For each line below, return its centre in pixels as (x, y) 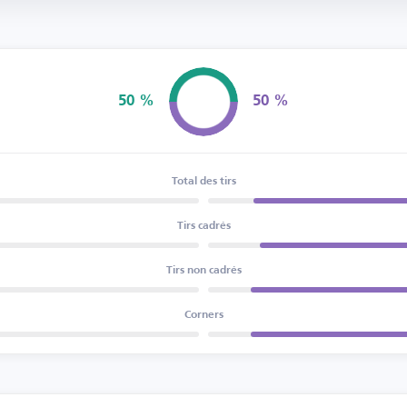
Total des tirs (203, 181)
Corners (203, 315)
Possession (203, 102)
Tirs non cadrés (203, 270)
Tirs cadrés (203, 226)
